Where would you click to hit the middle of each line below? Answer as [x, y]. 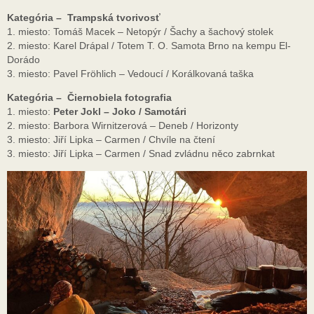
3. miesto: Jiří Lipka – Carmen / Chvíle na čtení [111, 140]
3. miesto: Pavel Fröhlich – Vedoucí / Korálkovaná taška [130, 73]
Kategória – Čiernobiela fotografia [89, 98]
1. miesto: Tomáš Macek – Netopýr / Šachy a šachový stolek [140, 31]
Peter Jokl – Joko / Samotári [120, 112]
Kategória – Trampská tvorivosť [84, 17]
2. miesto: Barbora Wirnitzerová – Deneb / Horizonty [123, 126]
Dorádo [23, 59]
